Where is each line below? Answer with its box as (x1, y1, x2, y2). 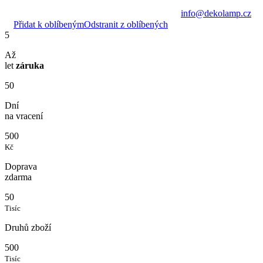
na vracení (5, 110, 43, 121)
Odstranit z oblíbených (84, 19, 168, 29)
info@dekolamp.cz (181, 8, 251, 18)
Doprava (5, 161, 37, 171)
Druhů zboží (5, 222, 51, 232)
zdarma (5, 171, 32, 182)
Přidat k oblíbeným (14, 19, 84, 29)
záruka (16, 60, 44, 70)
